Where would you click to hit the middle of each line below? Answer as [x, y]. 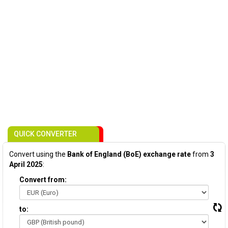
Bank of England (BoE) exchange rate [129, 154]
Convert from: [43, 180]
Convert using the [38, 154]
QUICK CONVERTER [45, 134]
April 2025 [26, 164]
